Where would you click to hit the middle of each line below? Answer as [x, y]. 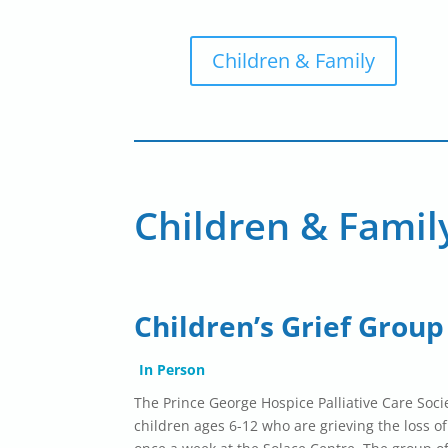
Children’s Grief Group [289, 326]
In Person [172, 370]
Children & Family [294, 60]
